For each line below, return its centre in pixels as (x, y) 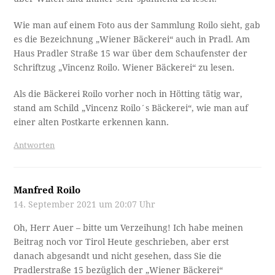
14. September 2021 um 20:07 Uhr (85, 204)
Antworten (34, 145)
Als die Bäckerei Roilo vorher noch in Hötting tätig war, (128, 94)
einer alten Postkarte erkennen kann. (91, 122)
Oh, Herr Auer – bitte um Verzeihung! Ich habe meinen (129, 227)
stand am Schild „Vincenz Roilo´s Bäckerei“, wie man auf (131, 108)
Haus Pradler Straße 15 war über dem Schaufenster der (131, 53)
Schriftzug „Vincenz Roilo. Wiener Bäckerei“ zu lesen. (124, 67)
